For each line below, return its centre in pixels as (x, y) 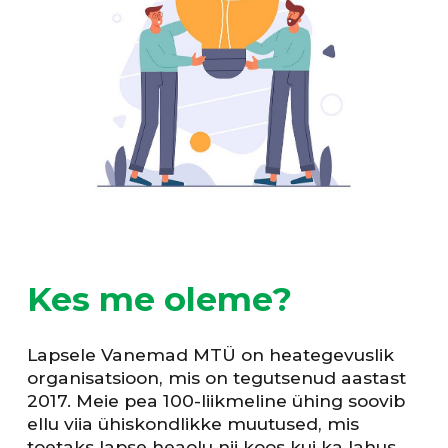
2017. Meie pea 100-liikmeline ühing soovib (216, 401)
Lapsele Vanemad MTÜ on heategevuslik (211, 355)
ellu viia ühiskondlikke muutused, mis (193, 424)
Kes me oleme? (160, 299)
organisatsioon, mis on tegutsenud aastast (217, 378)
